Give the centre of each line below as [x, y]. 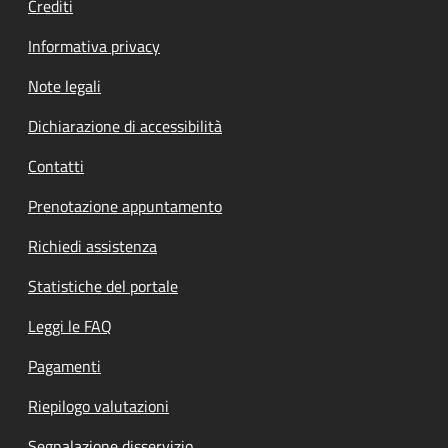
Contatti [56, 165]
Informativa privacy [94, 45]
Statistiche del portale [103, 285]
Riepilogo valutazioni [98, 405]
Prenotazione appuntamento [125, 205]
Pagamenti [64, 365]
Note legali [64, 85]
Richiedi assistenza [92, 245]
